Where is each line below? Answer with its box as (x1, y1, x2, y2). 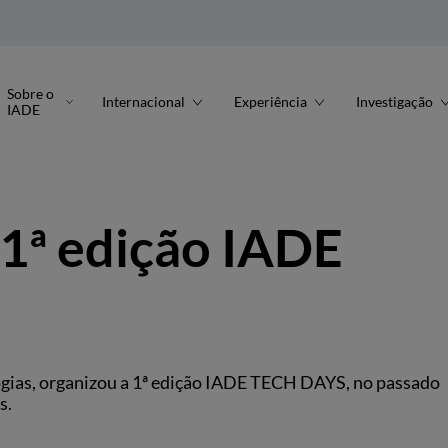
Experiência (233, 93, 307, 110)
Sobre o (6, 85, 54, 102)
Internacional (101, 93, 185, 110)
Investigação (355, 93, 433, 110)
